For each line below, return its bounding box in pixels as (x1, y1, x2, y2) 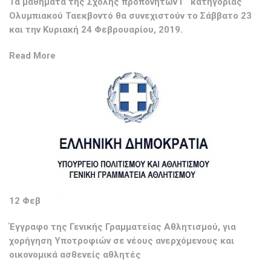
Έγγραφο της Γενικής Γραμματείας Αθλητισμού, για (9, 221, 236, 233)
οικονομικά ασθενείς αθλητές (9, 249, 141, 261)
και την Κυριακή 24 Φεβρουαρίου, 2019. (9, 24, 183, 35)
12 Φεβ (9, 195, 41, 207)
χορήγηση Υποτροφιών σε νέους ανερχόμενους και (9, 235, 234, 247)
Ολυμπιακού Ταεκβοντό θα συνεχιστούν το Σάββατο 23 (9, 10, 252, 21)
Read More (9, 50, 56, 61)
